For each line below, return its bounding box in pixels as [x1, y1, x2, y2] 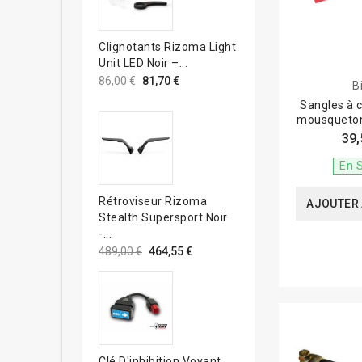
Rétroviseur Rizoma [99, 194, 207, 208]
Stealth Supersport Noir [99, 210, 228, 224]
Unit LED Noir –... [99, 56, 187, 69]
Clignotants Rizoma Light [99, 40, 236, 53]
